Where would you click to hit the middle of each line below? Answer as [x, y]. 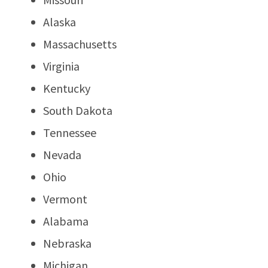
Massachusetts [80, 44]
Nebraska [67, 243]
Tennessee [70, 132]
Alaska [60, 22]
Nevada [62, 154]
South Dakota [78, 110]
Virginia [61, 66]
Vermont [65, 199]
